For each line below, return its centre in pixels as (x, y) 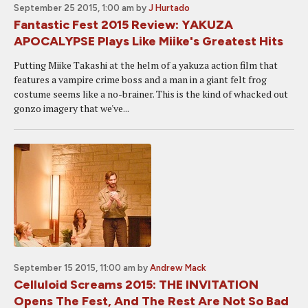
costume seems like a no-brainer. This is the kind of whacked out (151, 94)
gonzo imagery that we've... (71, 108)
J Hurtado (169, 8)
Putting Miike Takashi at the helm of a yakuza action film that (146, 65)
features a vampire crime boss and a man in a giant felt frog (140, 79)
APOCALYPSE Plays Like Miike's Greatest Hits (148, 41)
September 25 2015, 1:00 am (74, 8)
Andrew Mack (178, 268)
